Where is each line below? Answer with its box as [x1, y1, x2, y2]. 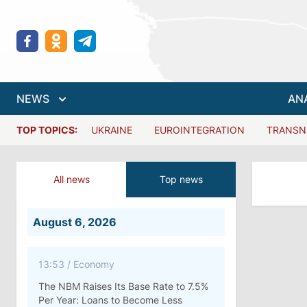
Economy [73, 258, 114, 270]
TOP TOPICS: [16, 124, 77, 136]
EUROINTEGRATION [154, 124, 245, 136]
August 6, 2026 [33, 215, 116, 229]
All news [53, 173, 90, 185]
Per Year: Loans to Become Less [38, 294, 182, 306]
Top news [159, 173, 203, 185]
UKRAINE [91, 124, 132, 136]
